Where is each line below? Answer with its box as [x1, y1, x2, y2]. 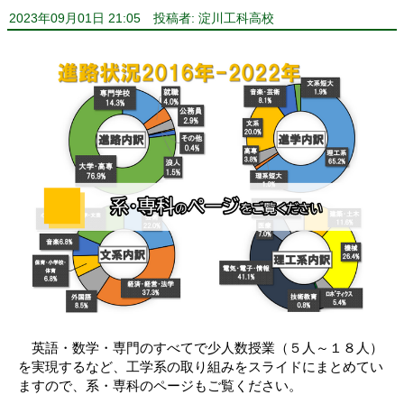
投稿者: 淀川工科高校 [152, 12, 274, 26]
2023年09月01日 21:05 [9, 12, 141, 26]
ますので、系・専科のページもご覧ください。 [18, 378, 302, 394]
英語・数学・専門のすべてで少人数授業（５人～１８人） [18, 340, 383, 356]
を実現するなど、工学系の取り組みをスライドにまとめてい [18, 359, 383, 375]
